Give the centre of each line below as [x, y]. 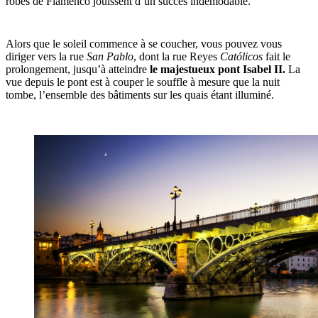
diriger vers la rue [46, 57]
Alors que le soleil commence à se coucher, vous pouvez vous [144, 44]
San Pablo [110, 57]
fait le [278, 57]
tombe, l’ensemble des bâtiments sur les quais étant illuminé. [140, 95]
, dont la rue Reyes [177, 57]
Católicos [243, 57]
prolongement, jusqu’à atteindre [78, 70]
